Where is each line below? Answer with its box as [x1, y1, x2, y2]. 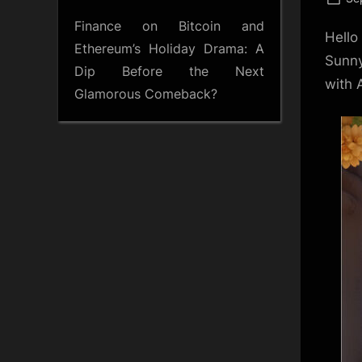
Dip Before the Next [74, 62, 264, 79]
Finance [74, 17, 121, 34]
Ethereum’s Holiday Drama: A [74, 40, 264, 57]
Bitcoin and [179, 17, 264, 34]
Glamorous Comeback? [74, 85, 217, 102]
